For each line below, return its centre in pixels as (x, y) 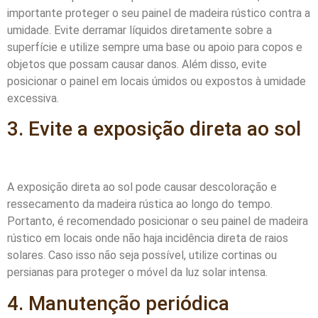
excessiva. (33, 98)
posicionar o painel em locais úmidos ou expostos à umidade (157, 81)
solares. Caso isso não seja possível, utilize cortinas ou (142, 256)
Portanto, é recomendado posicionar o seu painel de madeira (158, 221)
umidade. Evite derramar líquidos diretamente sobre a (139, 30)
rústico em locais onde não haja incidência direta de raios (148, 238)
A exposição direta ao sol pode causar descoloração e (142, 187)
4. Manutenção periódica (118, 303)
